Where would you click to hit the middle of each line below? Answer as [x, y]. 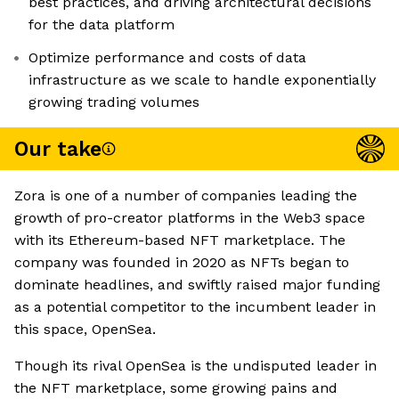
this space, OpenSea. [85, 330]
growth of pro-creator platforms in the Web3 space [190, 218]
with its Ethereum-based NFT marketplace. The [180, 240]
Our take [58, 149]
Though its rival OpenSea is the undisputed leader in [195, 366]
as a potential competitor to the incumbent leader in [195, 307]
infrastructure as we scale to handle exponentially [202, 80]
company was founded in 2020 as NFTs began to [182, 263]
